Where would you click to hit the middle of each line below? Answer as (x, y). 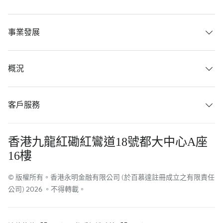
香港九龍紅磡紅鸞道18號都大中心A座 (108, 142)
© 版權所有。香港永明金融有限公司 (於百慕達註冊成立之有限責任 (111, 177)
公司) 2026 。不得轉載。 (47, 189)
